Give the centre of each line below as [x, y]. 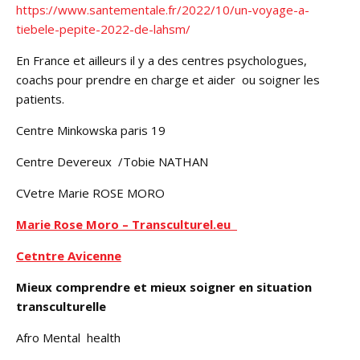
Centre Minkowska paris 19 [91, 130]
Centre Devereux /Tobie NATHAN [112, 161]
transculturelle [61, 306]
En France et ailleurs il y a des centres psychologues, [162, 60]
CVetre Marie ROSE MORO [90, 192]
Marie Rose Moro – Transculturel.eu [127, 224]
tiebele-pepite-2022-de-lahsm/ [103, 29]
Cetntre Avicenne [69, 255]
